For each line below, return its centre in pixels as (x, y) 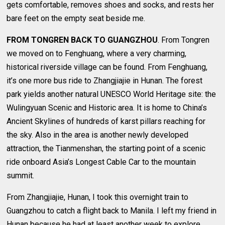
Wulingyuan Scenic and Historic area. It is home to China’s (107, 107)
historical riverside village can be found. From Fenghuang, (107, 67)
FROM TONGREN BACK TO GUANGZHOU (82, 40)
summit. (21, 175)
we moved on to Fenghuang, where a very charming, (97, 53)
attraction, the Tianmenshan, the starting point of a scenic (106, 148)
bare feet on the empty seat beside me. (76, 18)
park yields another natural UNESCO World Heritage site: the (111, 94)
